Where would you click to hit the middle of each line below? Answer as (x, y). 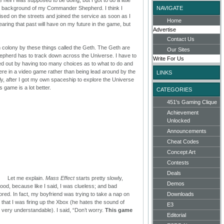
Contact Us (181, 39)
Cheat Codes (183, 141)
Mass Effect (60, 178)
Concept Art (181, 152)
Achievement (183, 112)
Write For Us (168, 58)
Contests (178, 162)
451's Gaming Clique (192, 102)
